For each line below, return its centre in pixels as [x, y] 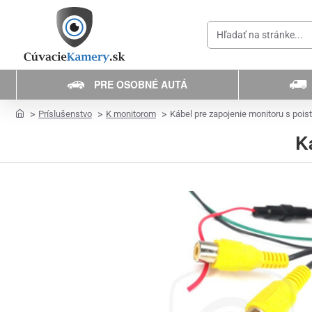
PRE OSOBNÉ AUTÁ [141, 84]
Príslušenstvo [65, 114]
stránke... [228, 70]
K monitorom [131, 114]
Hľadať [223, 41]
